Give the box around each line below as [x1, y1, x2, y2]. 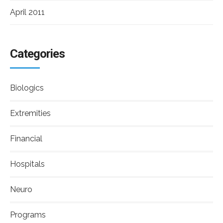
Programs [10, 210, 46, 220]
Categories [10, 47, 65, 61]
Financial [10, 134, 42, 144]
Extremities [10, 109, 51, 118]
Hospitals [10, 159, 45, 169]
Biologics [10, 83, 44, 93]
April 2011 [10, 7, 45, 17]
